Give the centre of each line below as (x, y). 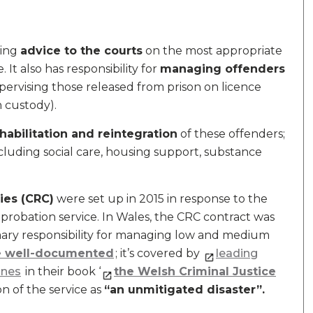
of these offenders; (231, 134)
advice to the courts (81, 51)
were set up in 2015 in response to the (161, 199)
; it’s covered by (159, 253)
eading (238, 253)
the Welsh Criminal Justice (195, 271)
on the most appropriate (212, 51)
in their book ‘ (61, 271)
